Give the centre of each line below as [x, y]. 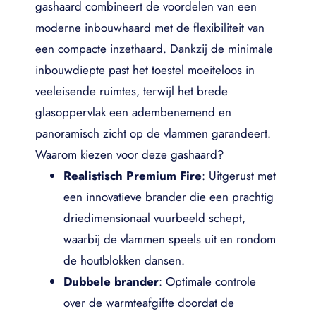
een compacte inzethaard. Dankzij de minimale [154, 49]
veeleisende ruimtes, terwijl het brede [132, 91]
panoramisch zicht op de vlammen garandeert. [153, 133]
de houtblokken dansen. [124, 260]
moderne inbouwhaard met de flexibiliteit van [150, 28]
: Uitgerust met [239, 176]
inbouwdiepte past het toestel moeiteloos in [145, 70]
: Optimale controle [207, 281]
